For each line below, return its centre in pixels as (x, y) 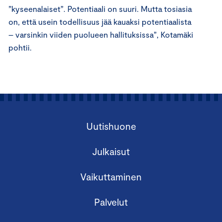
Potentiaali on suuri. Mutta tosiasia (130, 8)
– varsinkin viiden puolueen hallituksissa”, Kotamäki (101, 34)
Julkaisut (111, 151)
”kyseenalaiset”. (38, 8)
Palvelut (111, 202)
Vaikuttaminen (111, 176)
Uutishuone (111, 126)
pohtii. (20, 47)
